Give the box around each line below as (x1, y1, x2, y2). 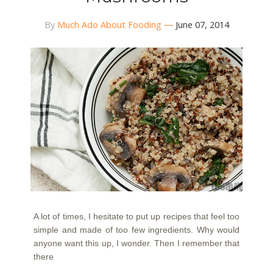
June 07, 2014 (175, 18, 229, 30)
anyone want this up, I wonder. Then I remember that (34, 238, 239, 249)
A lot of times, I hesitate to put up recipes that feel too (34, 211, 239, 222)
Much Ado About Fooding (57, 18, 161, 30)
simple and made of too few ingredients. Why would (34, 225, 239, 235)
